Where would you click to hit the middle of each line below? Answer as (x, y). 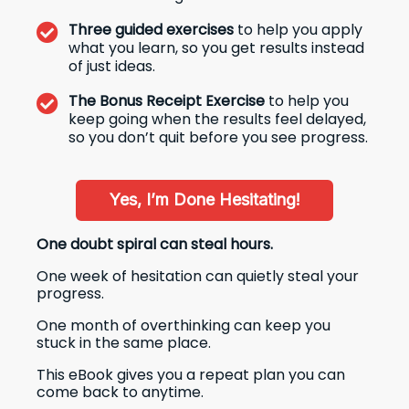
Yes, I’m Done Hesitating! (204, 199)
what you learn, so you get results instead (216, 47)
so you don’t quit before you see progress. (218, 137)
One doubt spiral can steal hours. (155, 244)
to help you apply (298, 29)
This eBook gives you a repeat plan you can (191, 374)
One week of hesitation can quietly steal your (198, 276)
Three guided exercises (151, 29)
